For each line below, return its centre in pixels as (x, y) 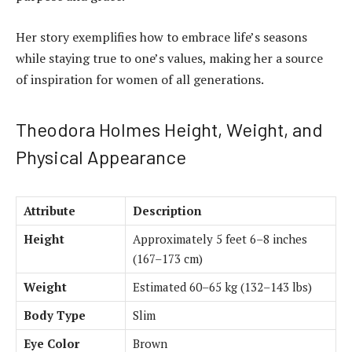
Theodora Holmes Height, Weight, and (169, 129)
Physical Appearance (101, 156)
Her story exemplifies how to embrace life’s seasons (161, 37)
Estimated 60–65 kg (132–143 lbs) (222, 286)
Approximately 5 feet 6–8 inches (220, 238)
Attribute (49, 210)
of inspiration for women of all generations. (140, 79)
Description (167, 210)
